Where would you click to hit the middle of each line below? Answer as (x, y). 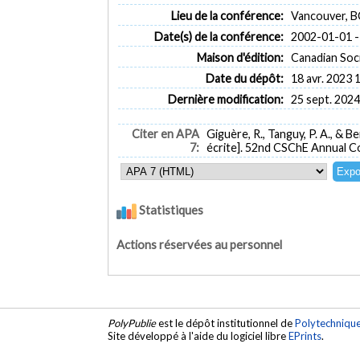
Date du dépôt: (244, 78)
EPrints (305, 336)
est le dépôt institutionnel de (226, 323)
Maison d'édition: (240, 57)
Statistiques (170, 210)
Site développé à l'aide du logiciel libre (198, 336)
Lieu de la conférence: (227, 15)
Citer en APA (165, 134)
